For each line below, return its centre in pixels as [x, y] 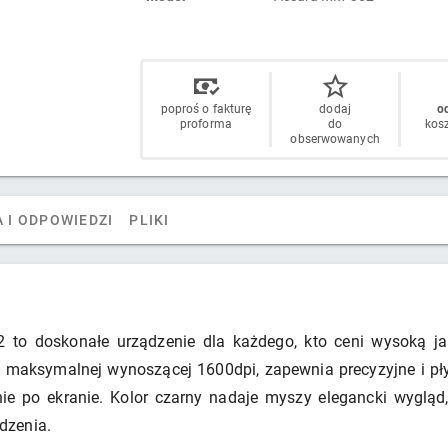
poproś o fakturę [206, 109]
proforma [206, 124]
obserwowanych [335, 139]
